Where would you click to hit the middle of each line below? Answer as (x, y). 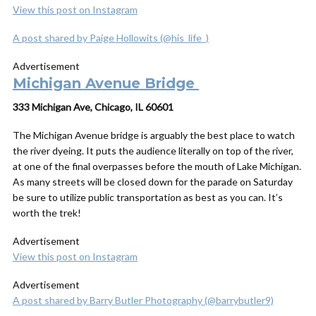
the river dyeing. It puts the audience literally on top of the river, (153, 151)
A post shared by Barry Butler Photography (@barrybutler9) (143, 300)
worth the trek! (47, 213)
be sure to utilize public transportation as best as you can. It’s (148, 197)
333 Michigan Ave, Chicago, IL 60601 (93, 107)
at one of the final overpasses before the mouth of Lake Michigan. (157, 166)
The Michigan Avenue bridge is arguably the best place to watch (154, 135)
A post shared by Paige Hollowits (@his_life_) (111, 38)
